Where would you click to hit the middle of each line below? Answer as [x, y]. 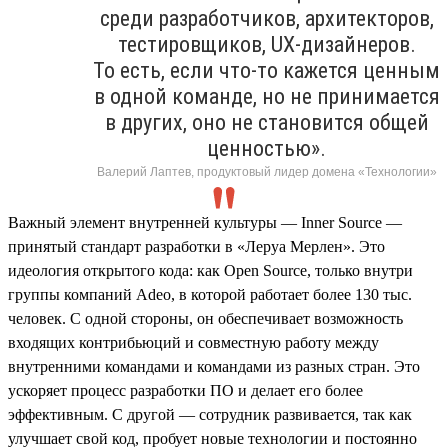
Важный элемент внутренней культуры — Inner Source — [205, 222]
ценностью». [266, 148]
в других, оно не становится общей [266, 122]
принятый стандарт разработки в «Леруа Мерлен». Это [196, 246]
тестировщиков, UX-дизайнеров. [266, 44]
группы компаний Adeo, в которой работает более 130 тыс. [210, 294]
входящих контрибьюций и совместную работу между [193, 342]
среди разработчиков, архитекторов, [266, 18]
